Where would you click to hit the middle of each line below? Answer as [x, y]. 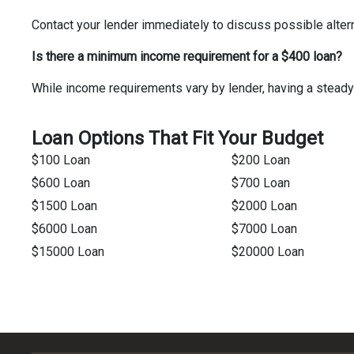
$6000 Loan [64, 229]
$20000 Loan [267, 252]
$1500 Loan [64, 206]
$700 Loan [260, 183]
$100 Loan [61, 160]
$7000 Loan [264, 229]
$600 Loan [61, 183]
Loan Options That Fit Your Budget [177, 139]
